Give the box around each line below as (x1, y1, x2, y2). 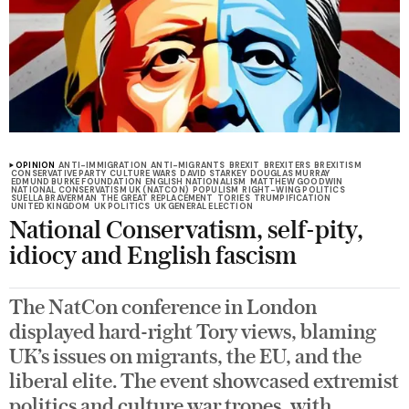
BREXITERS (263, 160, 311, 172)
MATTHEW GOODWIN (249, 176, 343, 188)
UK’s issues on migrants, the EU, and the (9, 347, 362, 369)
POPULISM (192, 184, 239, 196)
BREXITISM (314, 160, 362, 172)
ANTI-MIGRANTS (151, 160, 225, 172)
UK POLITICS (93, 201, 151, 213)
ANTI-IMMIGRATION (58, 160, 148, 172)
